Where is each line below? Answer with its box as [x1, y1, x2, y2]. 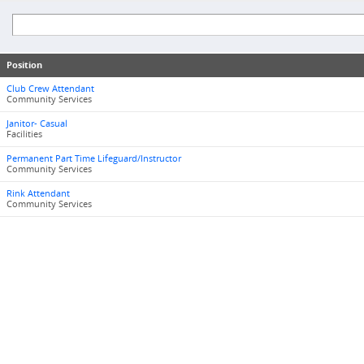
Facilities [6, 128, 42, 140]
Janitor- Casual [6, 118, 67, 129]
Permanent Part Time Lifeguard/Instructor [6, 153, 181, 164]
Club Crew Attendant [6, 83, 94, 94]
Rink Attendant [6, 188, 70, 199]
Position [6, 59, 42, 71]
